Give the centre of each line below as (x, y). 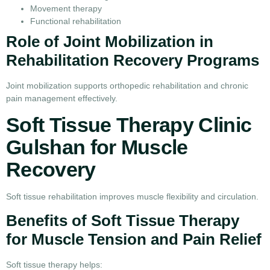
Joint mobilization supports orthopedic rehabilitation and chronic (127, 86)
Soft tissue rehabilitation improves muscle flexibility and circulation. (132, 196)
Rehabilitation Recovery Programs (133, 61)
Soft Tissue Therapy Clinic (129, 124)
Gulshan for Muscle (97, 147)
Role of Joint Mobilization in (110, 42)
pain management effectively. (62, 99)
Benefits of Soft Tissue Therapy (123, 220)
